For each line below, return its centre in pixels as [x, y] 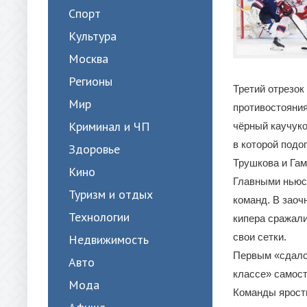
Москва [88, 59]
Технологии [99, 217]
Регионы [90, 81]
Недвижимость [109, 240]
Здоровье [94, 149]
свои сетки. [260, 237]
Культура [93, 36]
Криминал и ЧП [109, 126]
